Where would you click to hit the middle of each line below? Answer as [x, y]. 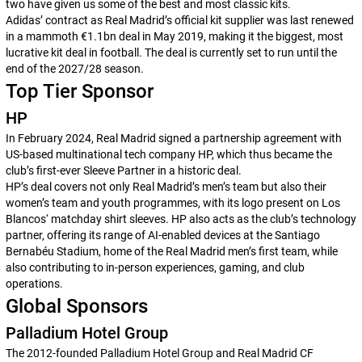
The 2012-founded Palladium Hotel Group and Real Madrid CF [159, 353]
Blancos [25, 219]
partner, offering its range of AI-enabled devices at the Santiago [162, 235]
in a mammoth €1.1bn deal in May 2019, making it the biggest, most [174, 36]
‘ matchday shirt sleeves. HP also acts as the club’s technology [201, 219]
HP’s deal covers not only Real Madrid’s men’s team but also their [166, 187]
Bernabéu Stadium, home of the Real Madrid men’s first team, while [171, 251]
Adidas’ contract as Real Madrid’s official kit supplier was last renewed [179, 20]
